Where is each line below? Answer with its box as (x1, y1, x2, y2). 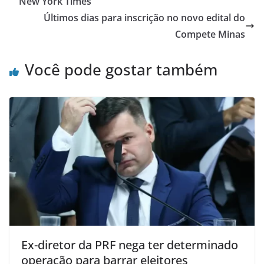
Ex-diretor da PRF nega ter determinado (21, 237, 238, 253)
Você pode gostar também (25, 58, 217, 80)
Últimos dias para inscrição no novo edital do (44, 11, 245, 24)
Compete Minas (175, 27, 245, 41)
